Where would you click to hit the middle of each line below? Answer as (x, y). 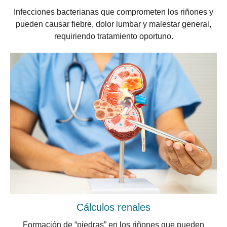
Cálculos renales (113, 207)
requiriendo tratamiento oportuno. (113, 36)
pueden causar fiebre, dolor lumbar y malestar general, (113, 24)
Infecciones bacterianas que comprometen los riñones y (113, 12)
